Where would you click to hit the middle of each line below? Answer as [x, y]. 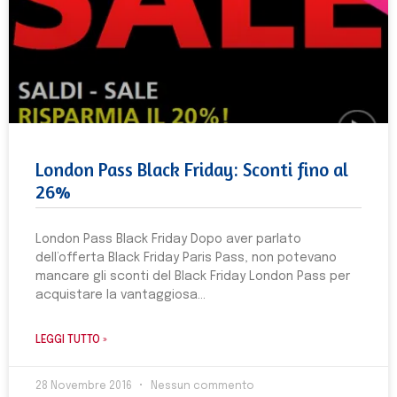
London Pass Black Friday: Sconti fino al [192, 170]
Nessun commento [201, 386]
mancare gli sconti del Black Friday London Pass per [193, 276]
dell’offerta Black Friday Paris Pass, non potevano [186, 258]
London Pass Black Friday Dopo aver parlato [168, 239]
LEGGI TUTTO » [71, 340]
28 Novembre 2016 [85, 386]
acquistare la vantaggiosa [117, 295]
